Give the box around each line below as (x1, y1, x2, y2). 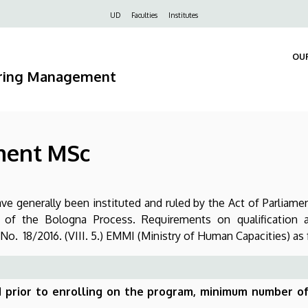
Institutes (168, 11, 198, 19)
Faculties (131, 11, 157, 19)
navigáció (34, 25, 96, 43)
